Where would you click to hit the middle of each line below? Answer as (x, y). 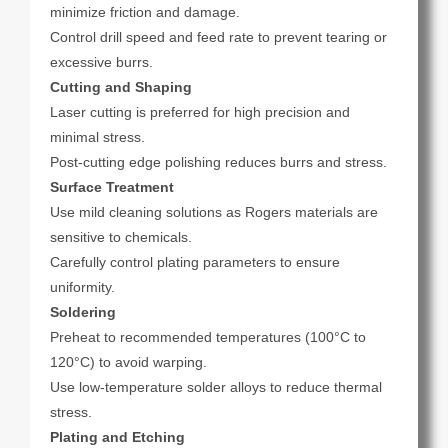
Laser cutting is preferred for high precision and (200, 112)
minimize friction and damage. (145, 12)
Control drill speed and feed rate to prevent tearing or (218, 37)
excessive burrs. (101, 62)
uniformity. (82, 287)
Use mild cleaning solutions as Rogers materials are (214, 212)
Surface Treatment (112, 187)
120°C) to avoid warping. (128, 362)
